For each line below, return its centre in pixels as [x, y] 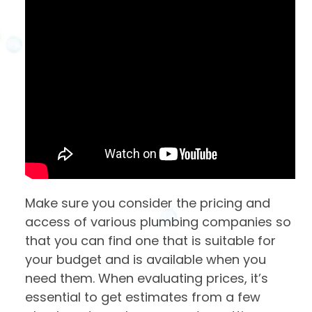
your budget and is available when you [146, 260]
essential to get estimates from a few [143, 297]
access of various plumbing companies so [158, 222]
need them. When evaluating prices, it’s [147, 279]
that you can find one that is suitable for [150, 241]
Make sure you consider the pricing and [148, 203]
